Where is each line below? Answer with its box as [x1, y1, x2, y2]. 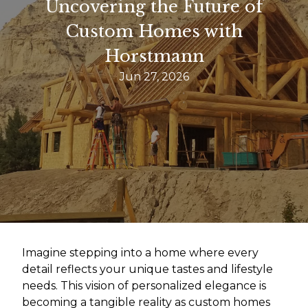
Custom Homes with [65, 21, 243, 42]
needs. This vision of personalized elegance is [22, 279, 266, 293]
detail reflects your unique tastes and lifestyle [22, 263, 273, 276]
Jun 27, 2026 [119, 70, 189, 84]
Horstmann [104, 46, 204, 67]
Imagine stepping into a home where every [22, 246, 258, 260]
